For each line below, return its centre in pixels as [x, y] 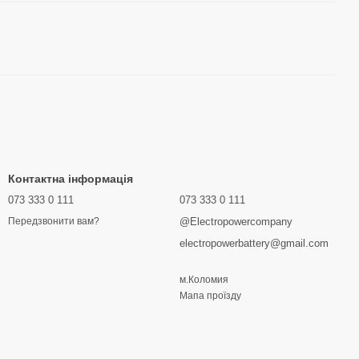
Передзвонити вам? [54, 222]
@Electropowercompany [236, 222]
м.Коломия [204, 280]
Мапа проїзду [210, 296]
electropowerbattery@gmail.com [254, 243]
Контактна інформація [71, 179]
